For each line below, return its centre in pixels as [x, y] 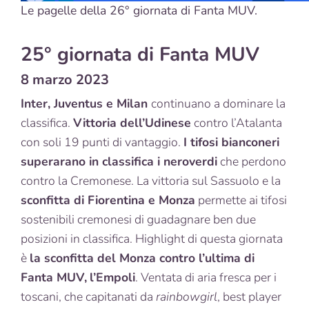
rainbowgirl [187, 296]
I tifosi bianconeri [231, 142]
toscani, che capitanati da [88, 296]
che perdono [252, 161]
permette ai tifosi [241, 200]
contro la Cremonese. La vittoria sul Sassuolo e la [151, 180]
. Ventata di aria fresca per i [206, 277]
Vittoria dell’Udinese [132, 122]
